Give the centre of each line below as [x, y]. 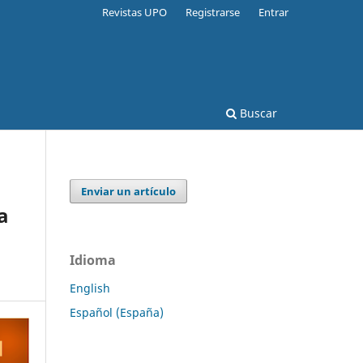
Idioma [93, 260]
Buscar [257, 113]
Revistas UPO [135, 12]
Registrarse [213, 12]
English [90, 288]
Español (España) [117, 312]
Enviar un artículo [129, 191]
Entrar [273, 12]
